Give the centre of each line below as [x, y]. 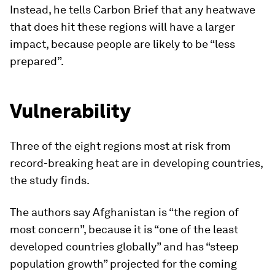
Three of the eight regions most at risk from [120, 146]
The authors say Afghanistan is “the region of [124, 212]
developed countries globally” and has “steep [124, 247]
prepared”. [37, 61]
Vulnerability [70, 111]
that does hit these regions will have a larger [122, 27]
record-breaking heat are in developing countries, [136, 163]
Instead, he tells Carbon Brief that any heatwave [133, 10]
